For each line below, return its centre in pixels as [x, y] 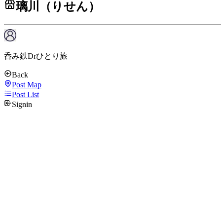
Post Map [27, 85]
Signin [22, 105]
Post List [25, 95]
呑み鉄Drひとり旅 [36, 56]
